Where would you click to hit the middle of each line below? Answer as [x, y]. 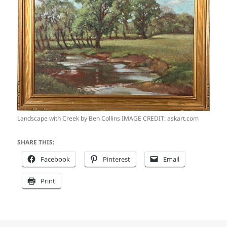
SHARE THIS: [36, 142]
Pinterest [117, 159]
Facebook [55, 159]
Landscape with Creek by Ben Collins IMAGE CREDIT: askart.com [108, 118]
